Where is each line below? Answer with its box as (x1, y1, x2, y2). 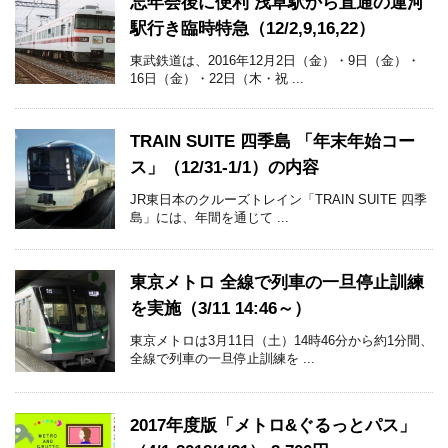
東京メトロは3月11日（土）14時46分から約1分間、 (130, 333, 433, 349)
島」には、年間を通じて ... (130, 210, 289, 226)
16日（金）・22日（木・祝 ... (130, 71, 304, 87)
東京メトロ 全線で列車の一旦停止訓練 (130, 273, 424, 293)
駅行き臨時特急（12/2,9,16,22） (130, 19, 375, 39)
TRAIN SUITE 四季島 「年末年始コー (130, 132, 415, 152)
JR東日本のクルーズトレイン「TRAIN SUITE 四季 (130, 192, 427, 208)
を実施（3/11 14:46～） (130, 299, 311, 319)
